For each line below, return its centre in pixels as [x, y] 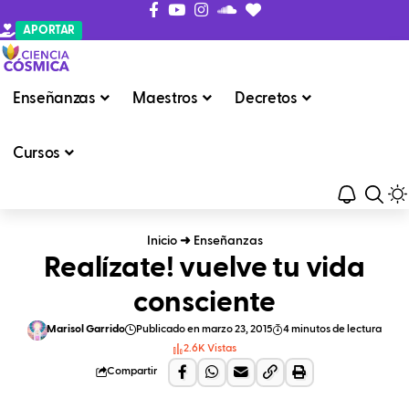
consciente [204, 304]
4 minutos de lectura [332, 330]
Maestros [165, 99]
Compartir [131, 372]
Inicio [162, 241]
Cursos [37, 153]
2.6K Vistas [210, 348]
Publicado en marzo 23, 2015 [204, 330]
